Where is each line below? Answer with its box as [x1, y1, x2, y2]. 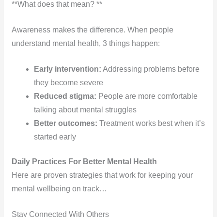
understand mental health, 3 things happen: [11, 39, 160, 47]
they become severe [34, 78, 104, 87]
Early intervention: [34, 64, 102, 73]
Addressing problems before [101, 64, 200, 73]
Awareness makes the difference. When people [11, 25, 173, 34]
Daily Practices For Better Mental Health [11, 157, 157, 166]
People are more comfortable [96, 92, 198, 100]
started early [34, 132, 77, 141]
